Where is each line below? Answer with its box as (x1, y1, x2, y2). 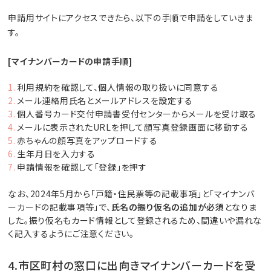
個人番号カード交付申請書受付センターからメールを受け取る (17, 108, 257, 120)
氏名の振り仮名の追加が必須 (111, 201, 224, 214)
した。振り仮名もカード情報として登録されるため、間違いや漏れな (8, 214, 263, 227)
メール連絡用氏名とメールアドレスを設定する (17, 94, 194, 107)
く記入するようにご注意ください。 (8, 227, 134, 240)
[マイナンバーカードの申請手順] (8, 55, 132, 68)
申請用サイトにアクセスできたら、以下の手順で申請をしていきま (8, 11, 253, 24)
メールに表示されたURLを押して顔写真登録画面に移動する (17, 121, 249, 134)
